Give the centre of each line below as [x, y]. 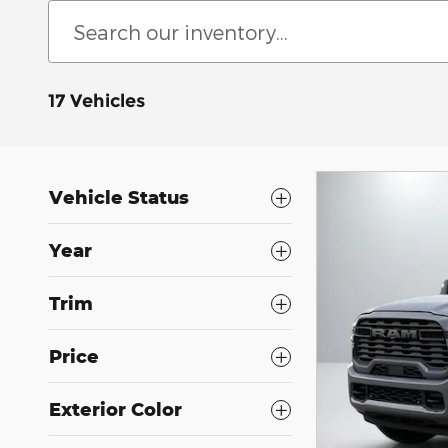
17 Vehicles [96, 101]
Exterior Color [115, 409]
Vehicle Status [119, 197]
